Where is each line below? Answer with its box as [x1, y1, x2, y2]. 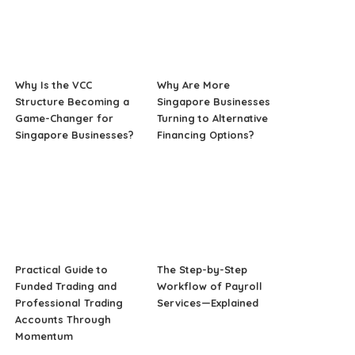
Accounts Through [15, 312, 112, 326]
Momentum [15, 329, 74, 342]
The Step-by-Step [156, 262, 247, 276]
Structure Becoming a [15, 95, 130, 109]
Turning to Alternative [156, 112, 268, 125]
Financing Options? [156, 128, 254, 142]
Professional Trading [15, 296, 124, 309]
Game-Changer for [15, 112, 114, 125]
